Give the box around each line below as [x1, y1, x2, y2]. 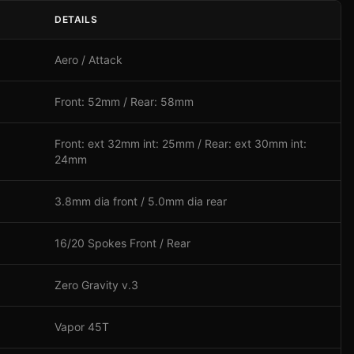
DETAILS [55, 13, 98, 25]
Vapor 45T [55, 320, 109, 333]
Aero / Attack [55, 53, 122, 66]
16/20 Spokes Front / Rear [55, 236, 190, 250]
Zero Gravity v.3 [55, 278, 138, 292]
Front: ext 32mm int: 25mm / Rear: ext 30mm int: [55, 137, 307, 150]
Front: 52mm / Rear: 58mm [55, 95, 194, 108]
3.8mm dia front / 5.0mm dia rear [55, 194, 227, 208]
